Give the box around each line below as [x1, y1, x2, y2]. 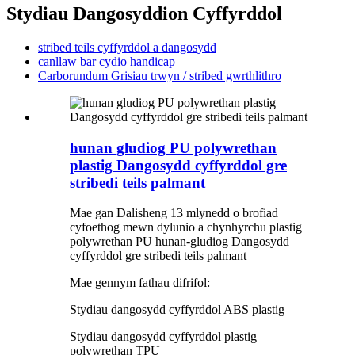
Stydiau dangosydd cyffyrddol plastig [70, 330, 257, 344]
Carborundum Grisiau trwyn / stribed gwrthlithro [38, 68, 281, 82]
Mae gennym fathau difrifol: [70, 276, 210, 290]
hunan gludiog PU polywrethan [70, 139, 277, 156]
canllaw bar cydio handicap [38, 54, 175, 68]
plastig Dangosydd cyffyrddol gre [70, 156, 287, 174]
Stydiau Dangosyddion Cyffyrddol [6, 2, 282, 24]
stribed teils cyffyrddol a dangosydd [38, 40, 216, 54]
